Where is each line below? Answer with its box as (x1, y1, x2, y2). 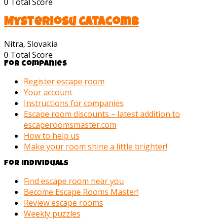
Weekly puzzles (24, 208, 80, 220)
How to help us (24, 130, 79, 142)
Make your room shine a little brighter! (24, 141, 167, 152)
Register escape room (24, 76, 105, 87)
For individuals (4, 160, 69, 168)
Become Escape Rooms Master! (24, 186, 139, 198)
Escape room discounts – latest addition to (24, 109, 180, 120)
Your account (24, 87, 73, 98)
